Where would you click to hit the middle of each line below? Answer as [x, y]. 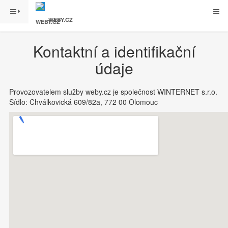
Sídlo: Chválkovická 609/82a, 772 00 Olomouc [83, 102]
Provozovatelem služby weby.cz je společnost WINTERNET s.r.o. [113, 92]
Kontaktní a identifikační [114, 51]
